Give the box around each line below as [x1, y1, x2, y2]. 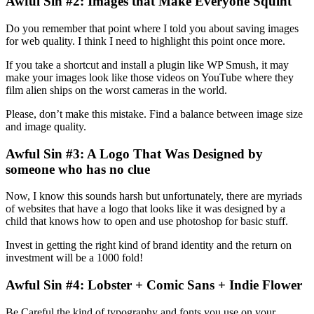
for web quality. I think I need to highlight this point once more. [6, 34, 285, 47]
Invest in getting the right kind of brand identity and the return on [6, 239, 292, 252]
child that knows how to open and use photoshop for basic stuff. [6, 215, 288, 228]
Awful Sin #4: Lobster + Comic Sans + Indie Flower [6, 278, 302, 293]
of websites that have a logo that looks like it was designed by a [6, 203, 285, 215]
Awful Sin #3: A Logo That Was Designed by [6, 146, 263, 161]
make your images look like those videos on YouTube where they [6, 71, 294, 83]
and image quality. [6, 120, 86, 132]
